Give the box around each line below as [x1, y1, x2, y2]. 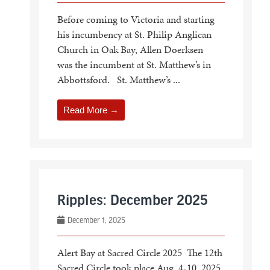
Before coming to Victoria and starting [57, 12, 215, 27]
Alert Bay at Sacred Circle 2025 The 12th [57, 245, 222, 260]
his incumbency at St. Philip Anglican [57, 27, 212, 42]
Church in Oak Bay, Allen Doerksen [57, 42, 204, 57]
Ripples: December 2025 [57, 193, 208, 210]
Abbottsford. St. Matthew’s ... [57, 72, 180, 87]
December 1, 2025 [65, 216, 125, 225]
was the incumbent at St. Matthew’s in [57, 57, 211, 72]
